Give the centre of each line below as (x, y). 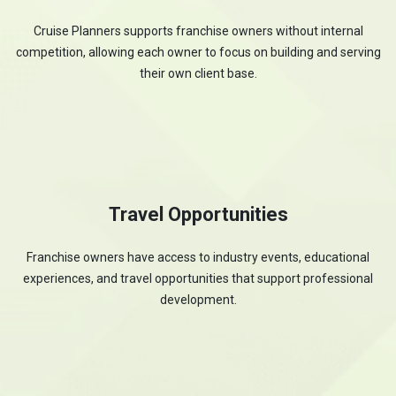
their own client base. (198, 73)
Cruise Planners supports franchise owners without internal (198, 31)
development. (198, 300)
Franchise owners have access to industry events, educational (198, 257)
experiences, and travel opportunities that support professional (198, 278)
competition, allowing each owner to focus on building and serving (198, 52)
